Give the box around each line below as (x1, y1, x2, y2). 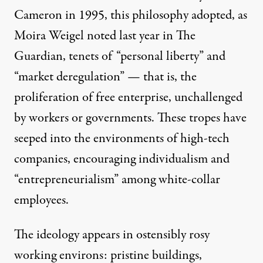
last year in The (116, 26, 195, 45)
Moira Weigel (14, 26, 87, 45)
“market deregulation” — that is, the (14, 68, 197, 86)
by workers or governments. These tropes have (14, 109, 247, 127)
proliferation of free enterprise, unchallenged (14, 88, 242, 107)
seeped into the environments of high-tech (14, 129, 230, 148)
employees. (14, 191, 69, 210)
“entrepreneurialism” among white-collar (14, 170, 220, 189)
